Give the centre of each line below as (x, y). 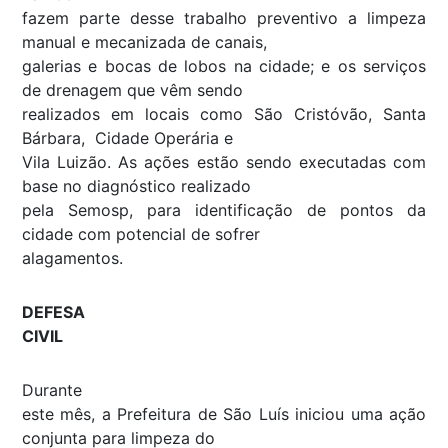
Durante (52, 389)
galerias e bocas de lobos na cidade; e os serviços (224, 65)
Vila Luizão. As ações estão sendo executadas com (224, 161)
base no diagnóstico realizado (136, 185)
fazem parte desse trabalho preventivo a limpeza (224, 17)
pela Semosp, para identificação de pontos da (224, 209)
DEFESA (53, 311)
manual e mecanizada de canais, (144, 41)
